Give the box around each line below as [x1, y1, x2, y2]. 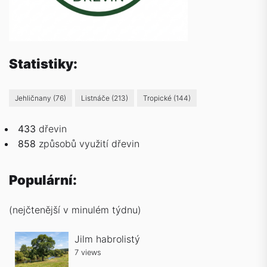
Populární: [9, 172, 77, 188]
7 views [74, 248, 101, 257]
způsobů [36, 138, 79, 150]
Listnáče [85, 94, 110, 103]
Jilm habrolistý [74, 233, 140, 245]
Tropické [147, 94, 172, 103]
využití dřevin [79, 138, 139, 150]
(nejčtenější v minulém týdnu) [9, 204, 141, 216]
